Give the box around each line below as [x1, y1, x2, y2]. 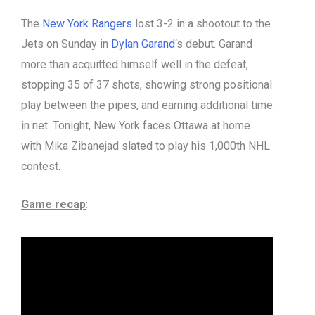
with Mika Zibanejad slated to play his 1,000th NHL [21, 139, 270, 153]
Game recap [21, 198, 86, 212]
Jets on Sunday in [21, 37, 111, 51]
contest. [21, 159, 60, 173]
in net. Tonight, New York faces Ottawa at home [21, 118, 250, 132]
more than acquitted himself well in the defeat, [21, 57, 248, 71]
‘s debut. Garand [175, 37, 252, 51]
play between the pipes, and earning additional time [21, 98, 273, 112]
